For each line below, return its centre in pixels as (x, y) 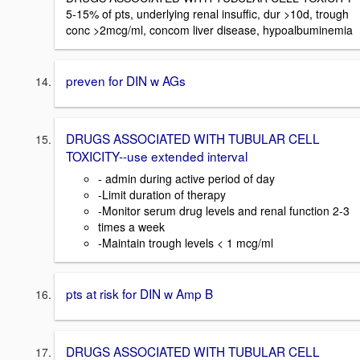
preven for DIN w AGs (126, 80)
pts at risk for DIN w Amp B (139, 294)
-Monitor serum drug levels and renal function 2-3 (224, 211)
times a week (131, 227)
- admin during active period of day (186, 179)
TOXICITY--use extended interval (157, 155)
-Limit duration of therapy (162, 195)
